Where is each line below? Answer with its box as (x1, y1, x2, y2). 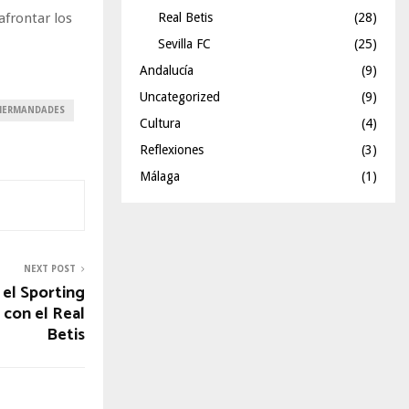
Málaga (140, 169, 180, 184)
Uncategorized (140, 89, 220, 104)
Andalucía (140, 63, 194, 78)
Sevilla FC (158, 37, 211, 51)
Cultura (140, 116, 181, 131)
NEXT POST (24, 263, 76, 274)
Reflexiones (140, 142, 204, 157)
